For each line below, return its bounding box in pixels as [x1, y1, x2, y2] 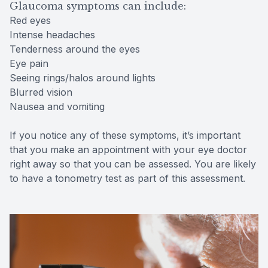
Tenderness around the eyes [10, 42, 140, 55]
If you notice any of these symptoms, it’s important [10, 129, 240, 141]
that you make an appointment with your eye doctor [10, 143, 247, 156]
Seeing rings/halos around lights [10, 71, 156, 84]
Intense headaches [10, 28, 95, 41]
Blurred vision [10, 86, 72, 98]
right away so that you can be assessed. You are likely [10, 157, 256, 170]
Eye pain [10, 57, 48, 69]
